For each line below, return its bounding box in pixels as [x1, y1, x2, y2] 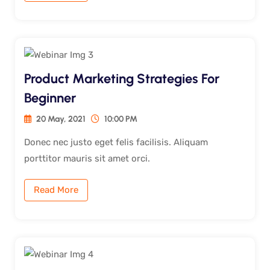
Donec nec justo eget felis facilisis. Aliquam [24, 136, 208, 148]
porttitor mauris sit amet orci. [24, 152, 150, 164]
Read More [34, 184, 78, 195]
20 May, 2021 [34, 113, 86, 124]
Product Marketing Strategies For [24, 70, 219, 87]
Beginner [24, 89, 76, 106]
